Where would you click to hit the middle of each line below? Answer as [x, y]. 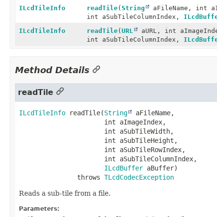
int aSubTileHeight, [139, 140]
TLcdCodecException [139, 177]
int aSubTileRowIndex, [143, 149]
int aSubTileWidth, [137, 131]
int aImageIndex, [133, 122]
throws [91, 177]
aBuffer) [160, 168]
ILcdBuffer [124, 168]
